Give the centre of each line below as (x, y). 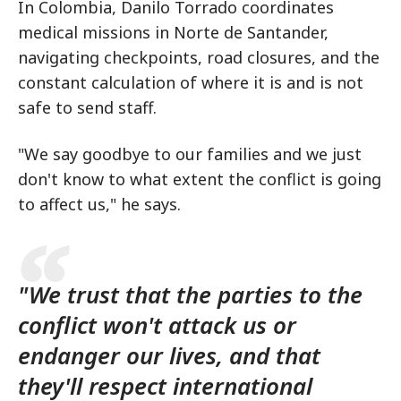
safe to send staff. (87, 107)
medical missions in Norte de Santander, (173, 32)
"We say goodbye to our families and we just (190, 154)
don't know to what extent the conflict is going (200, 179)
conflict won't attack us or (157, 325)
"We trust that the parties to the (190, 294)
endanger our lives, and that (169, 355)
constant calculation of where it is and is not (191, 82)
